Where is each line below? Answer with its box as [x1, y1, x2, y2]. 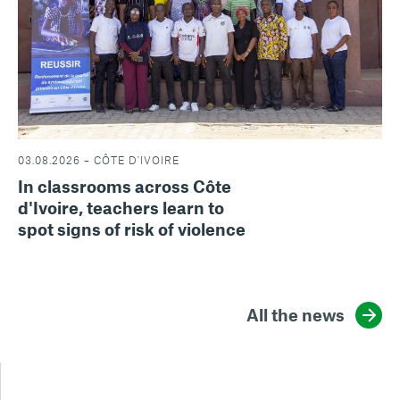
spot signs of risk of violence [18, 219, 246, 240]
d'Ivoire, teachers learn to [18, 197, 224, 219]
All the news [246, 304, 345, 326]
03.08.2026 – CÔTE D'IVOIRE [18, 154, 179, 167]
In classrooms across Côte [18, 176, 231, 197]
